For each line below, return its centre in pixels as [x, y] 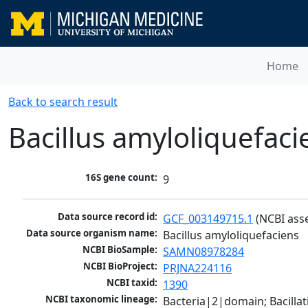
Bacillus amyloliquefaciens [231, 235]
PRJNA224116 [198, 268]
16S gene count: [122, 178]
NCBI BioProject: [121, 266]
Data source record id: [108, 217]
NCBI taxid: [132, 283]
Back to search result [63, 102]
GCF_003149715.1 [208, 219]
